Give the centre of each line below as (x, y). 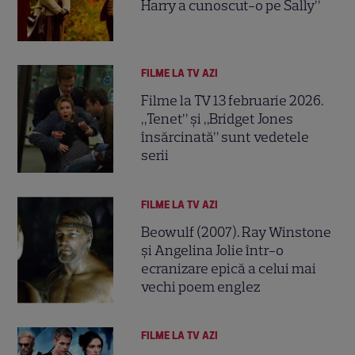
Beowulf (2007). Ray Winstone (237, 232)
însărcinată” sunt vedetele (225, 137)
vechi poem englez (201, 286)
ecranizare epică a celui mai (229, 268)
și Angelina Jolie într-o (213, 250)
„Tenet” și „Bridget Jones (218, 119)
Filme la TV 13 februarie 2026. (233, 101)
